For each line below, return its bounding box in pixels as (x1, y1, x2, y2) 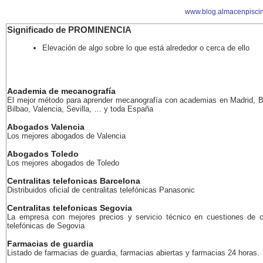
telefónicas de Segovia (7, 221, 85, 230)
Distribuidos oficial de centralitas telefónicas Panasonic (7, 186, 195, 194)
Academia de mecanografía (7, 86, 116, 96)
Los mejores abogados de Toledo (7, 159, 119, 167)
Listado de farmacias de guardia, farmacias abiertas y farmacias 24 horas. (7, 248, 259, 257)
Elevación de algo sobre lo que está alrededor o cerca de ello (42, 43, 249, 52)
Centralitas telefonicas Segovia (7, 203, 132, 213)
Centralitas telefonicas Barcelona (7, 176, 140, 186)
